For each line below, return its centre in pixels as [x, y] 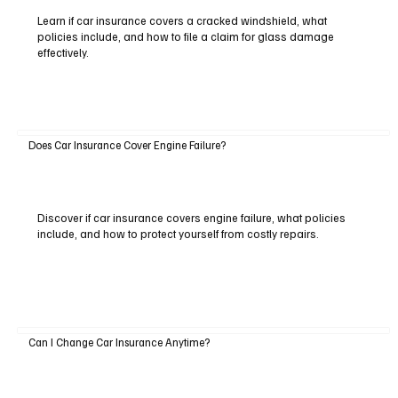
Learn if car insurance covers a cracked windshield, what [182, 21]
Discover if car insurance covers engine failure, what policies [191, 218]
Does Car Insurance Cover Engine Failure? [127, 144]
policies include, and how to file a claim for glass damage [185, 37]
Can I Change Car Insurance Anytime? [119, 342]
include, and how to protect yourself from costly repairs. [178, 234]
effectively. [63, 53]
